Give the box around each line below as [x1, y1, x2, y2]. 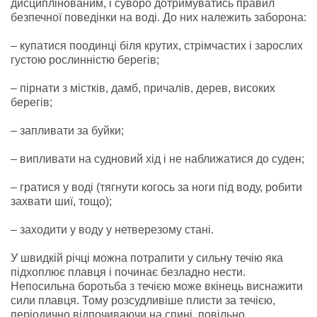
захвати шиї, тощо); [11, 195, 112, 207]
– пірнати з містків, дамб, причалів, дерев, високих [11, 81, 275, 94]
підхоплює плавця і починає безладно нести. [11, 265, 246, 278]
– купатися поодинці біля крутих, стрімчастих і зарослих [11, 39, 303, 52]
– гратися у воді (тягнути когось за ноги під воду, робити [11, 180, 302, 193]
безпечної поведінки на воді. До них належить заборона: [11, 11, 306, 23]
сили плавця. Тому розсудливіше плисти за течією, [11, 294, 275, 306]
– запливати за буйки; [11, 124, 124, 137]
